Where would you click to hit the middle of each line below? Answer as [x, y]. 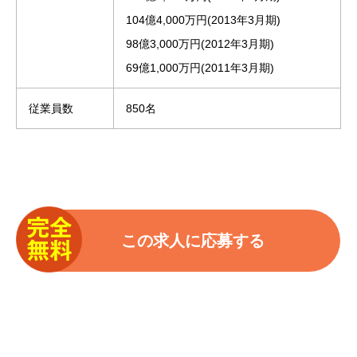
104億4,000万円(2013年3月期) [203, 20]
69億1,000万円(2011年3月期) [200, 67]
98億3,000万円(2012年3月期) [200, 43]
